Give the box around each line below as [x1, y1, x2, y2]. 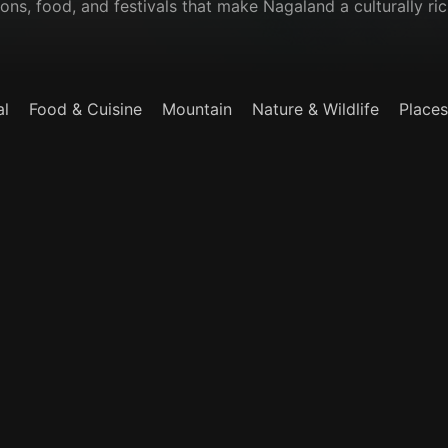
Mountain [162, 99, 232, 119]
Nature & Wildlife [252, 99, 379, 119]
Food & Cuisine [29, 99, 142, 119]
